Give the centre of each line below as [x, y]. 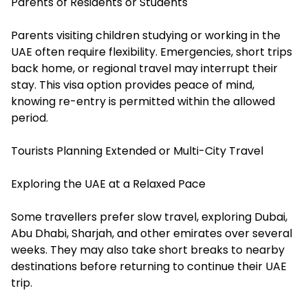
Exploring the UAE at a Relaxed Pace [108, 184]
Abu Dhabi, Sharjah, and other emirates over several [152, 234]
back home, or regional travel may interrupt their [144, 69]
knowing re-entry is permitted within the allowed [143, 102]
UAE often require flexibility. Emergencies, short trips [152, 52]
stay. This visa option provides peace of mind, [133, 85]
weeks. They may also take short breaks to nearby [148, 250]
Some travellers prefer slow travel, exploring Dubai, [149, 217]
